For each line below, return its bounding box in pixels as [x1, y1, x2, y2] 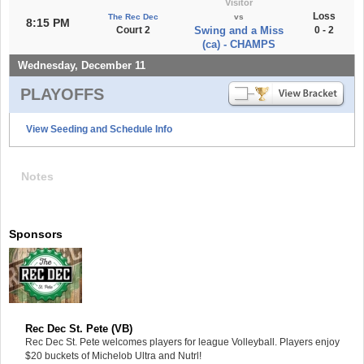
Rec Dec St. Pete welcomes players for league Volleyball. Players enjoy [25, 336, 340, 348]
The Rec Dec [107, 11, 158, 21]
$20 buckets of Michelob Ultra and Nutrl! [25, 349, 201, 362]
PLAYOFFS [20, 84, 104, 103]
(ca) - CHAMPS [201, 37, 275, 50]
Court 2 [115, 24, 150, 36]
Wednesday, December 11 [18, 58, 145, 71]
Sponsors [9, 227, 63, 240]
